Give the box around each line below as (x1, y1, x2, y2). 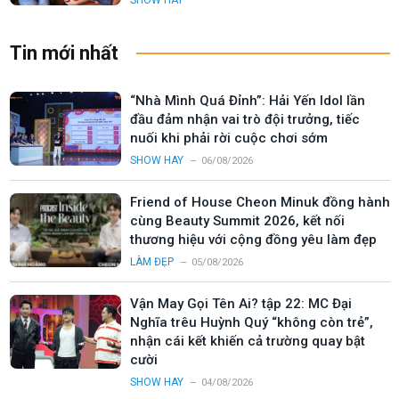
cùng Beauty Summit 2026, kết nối (130, 212, 345, 229)
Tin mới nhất (10, 41, 118, 64)
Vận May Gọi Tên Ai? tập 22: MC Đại (130, 295, 352, 312)
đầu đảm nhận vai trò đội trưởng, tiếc (130, 110, 360, 127)
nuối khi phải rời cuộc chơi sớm (130, 129, 328, 146)
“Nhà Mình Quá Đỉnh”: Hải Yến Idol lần (130, 92, 365, 109)
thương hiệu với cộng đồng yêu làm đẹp (130, 231, 377, 248)
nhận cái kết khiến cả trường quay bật (130, 332, 365, 349)
